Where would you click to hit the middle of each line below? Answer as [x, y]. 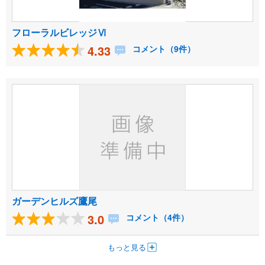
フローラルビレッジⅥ [59, 33]
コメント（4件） [156, 217]
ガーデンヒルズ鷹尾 [54, 201]
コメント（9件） [163, 49]
